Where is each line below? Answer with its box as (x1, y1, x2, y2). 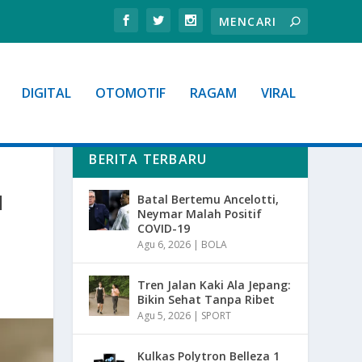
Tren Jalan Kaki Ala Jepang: (137, 276, 292, 293)
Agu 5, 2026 (137, 308, 192, 322)
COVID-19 (137, 220, 191, 236)
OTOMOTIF (95, 84, 166, 102)
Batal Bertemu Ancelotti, (137, 191, 280, 207)
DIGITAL (21, 84, 71, 102)
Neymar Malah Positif (137, 205, 263, 221)
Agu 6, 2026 (137, 237, 192, 251)
